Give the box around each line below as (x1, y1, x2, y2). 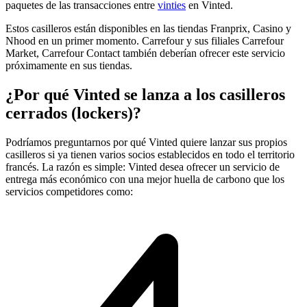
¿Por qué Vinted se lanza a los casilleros (5, 85, 285, 103)
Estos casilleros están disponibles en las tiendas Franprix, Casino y (5, 22, 291, 34)
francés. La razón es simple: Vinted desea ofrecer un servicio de (5, 160, 280, 173)
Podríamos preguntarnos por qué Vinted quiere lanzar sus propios (5, 136, 287, 148)
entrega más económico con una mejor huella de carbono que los (5, 173, 284, 185)
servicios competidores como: (5, 185, 133, 197)
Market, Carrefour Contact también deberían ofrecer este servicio (5, 47, 285, 59)
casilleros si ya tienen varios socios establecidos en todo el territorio (5, 148, 295, 160)
